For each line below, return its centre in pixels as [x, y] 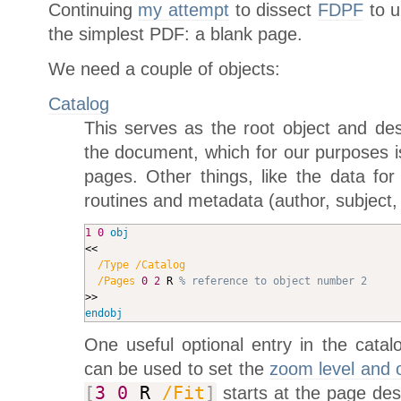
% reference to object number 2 [273, 281]
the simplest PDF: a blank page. [175, 34]
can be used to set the [176, 368]
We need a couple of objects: [164, 68]
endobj [103, 313]
